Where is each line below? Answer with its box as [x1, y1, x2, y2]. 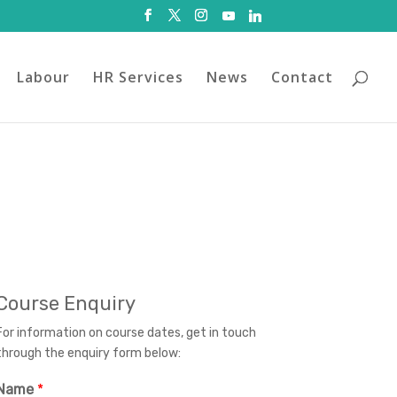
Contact [271, 67, 333, 87]
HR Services [93, 67, 183, 87]
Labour [17, 67, 70, 87]
